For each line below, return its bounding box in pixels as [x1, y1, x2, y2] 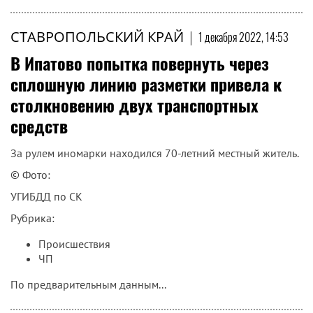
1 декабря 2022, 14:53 [198, 29, 289, 45]
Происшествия [38, 237, 110, 251]
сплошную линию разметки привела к [10, 71, 282, 96]
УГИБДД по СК [10, 189, 82, 203]
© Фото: [10, 168, 53, 182]
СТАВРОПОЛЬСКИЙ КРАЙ [10, 27, 184, 46]
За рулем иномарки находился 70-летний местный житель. [10, 146, 299, 160]
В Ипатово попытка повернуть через [10, 50, 269, 75]
